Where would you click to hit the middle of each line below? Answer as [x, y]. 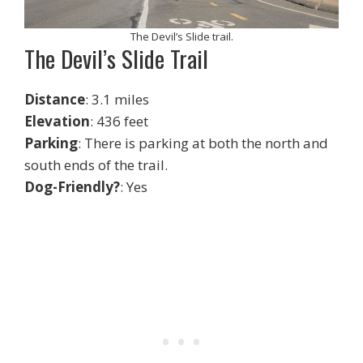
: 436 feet [119, 122]
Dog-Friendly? [72, 187]
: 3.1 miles [117, 100]
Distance [55, 100]
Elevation [57, 122]
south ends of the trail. [96, 165]
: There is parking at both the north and [203, 143]
